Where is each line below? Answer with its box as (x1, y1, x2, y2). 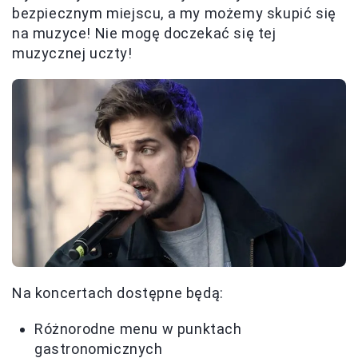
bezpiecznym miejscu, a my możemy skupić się (12, 5, 336, 22)
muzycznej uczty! (12, 45, 133, 62)
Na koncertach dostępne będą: (12, 284, 224, 302)
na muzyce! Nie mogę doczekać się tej (12, 25, 276, 42)
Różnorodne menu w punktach (34, 320, 242, 338)
